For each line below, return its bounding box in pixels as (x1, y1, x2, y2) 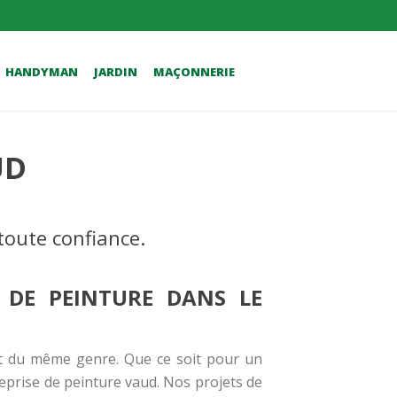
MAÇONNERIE (153, 64, 235, 81)
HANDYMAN (5, 64, 78, 81)
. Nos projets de (157, 372, 263, 392)
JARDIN (94, 64, 137, 81)
